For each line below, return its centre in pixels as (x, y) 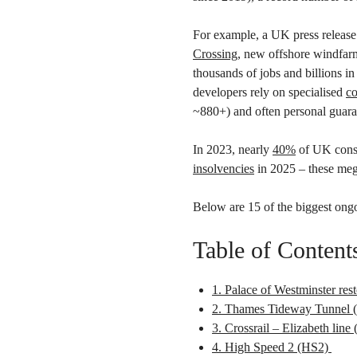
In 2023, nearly (233, 149)
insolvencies (224, 169)
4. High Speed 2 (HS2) (272, 347)
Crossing (215, 54)
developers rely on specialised (269, 92)
